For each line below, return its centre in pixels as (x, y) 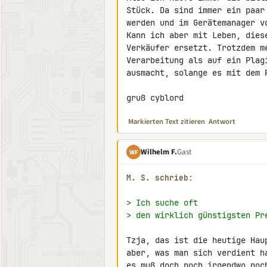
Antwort (222, 122)
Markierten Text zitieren (167, 122)
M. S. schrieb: (160, 178)
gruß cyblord (155, 98)
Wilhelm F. (159, 152)
